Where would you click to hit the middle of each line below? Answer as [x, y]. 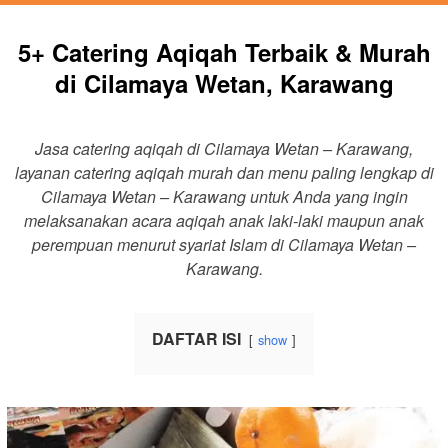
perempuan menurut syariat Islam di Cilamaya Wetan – [224, 245]
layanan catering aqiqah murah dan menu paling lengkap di [224, 173]
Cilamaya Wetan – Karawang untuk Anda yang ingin [224, 197]
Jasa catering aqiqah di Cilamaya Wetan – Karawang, [224, 149]
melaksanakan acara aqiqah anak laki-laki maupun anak [224, 221]
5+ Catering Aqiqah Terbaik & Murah [224, 52]
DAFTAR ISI [196, 339]
